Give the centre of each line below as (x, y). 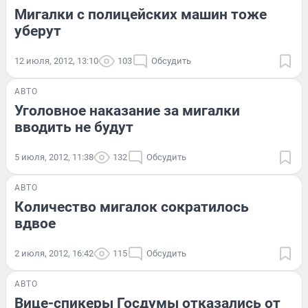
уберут (38, 31)
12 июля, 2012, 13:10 (56, 60)
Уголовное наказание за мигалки (127, 110)
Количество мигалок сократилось (132, 207)
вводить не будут (74, 127)
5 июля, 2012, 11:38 (54, 157)
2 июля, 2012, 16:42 (54, 253)
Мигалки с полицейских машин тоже (141, 14)
